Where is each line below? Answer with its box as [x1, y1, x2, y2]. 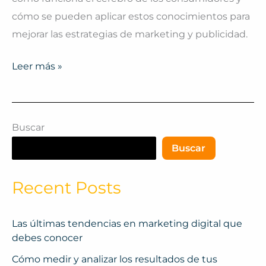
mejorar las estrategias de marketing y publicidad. [12, 27, 248, 40]
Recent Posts [12, 178, 121, 198]
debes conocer [12, 231, 83, 243]
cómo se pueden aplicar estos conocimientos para [12, 9, 250, 22]
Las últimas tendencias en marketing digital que [12, 217, 242, 229]
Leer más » [12, 60, 62, 72]
